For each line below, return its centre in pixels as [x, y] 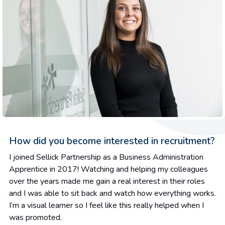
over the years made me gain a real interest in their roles [107, 181]
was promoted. [35, 217]
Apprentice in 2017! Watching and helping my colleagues [108, 169]
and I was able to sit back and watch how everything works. [113, 193]
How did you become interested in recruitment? [112, 141]
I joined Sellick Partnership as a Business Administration [106, 157]
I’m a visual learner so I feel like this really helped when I [106, 205]
